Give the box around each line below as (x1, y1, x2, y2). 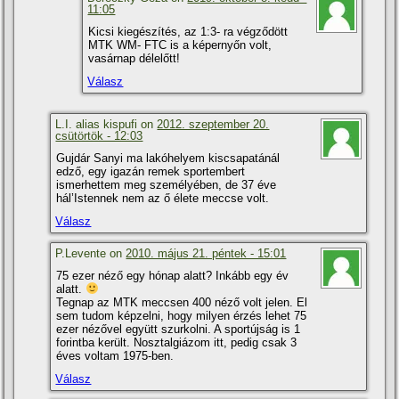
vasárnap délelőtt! (88, 52, 181, 66)
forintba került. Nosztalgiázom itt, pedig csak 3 (56, 335, 297, 349)
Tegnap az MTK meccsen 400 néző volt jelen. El (56, 295, 308, 309)
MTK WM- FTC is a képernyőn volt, (88, 38, 273, 53)
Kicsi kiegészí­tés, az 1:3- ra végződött (88, 25, 289, 39)
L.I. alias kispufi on (55, 117, 158, 131)
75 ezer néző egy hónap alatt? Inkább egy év (56, 268, 289, 282)
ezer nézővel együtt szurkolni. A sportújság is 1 (56, 322, 301, 336)
